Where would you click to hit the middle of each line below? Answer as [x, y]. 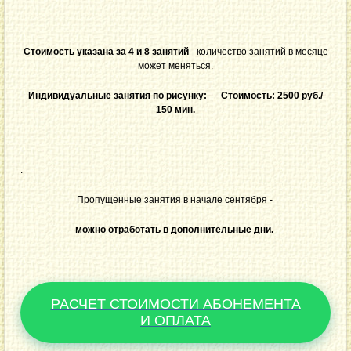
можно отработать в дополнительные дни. [174, 230]
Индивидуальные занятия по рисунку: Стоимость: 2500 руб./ [175, 96]
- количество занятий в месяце [258, 52]
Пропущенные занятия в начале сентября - [175, 200]
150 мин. [175, 110]
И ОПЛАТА [175, 321]
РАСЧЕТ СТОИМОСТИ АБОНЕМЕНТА [175, 304]
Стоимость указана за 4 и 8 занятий [106, 52]
